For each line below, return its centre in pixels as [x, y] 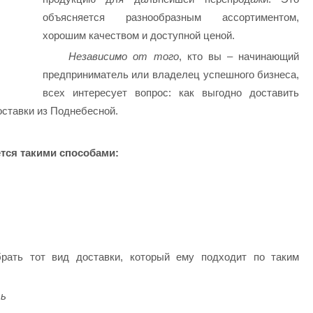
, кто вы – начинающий [239, 57]
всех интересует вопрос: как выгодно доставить [171, 93]
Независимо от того [124, 57]
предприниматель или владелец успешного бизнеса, [171, 75]
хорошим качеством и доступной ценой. [138, 36]
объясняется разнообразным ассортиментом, [171, 17]
